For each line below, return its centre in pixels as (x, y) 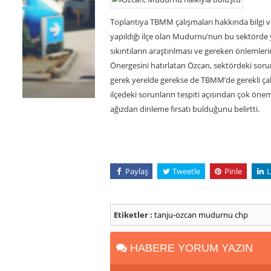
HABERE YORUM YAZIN (190, 248)
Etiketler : (133, 214)
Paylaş (136, 171)
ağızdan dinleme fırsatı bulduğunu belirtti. (186, 109)
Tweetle (186, 171)
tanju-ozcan (175, 214)
